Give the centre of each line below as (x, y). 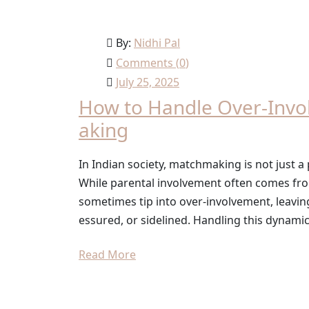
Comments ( (148, 62)
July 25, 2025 (148, 82)
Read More (107, 255)
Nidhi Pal (157, 42)
